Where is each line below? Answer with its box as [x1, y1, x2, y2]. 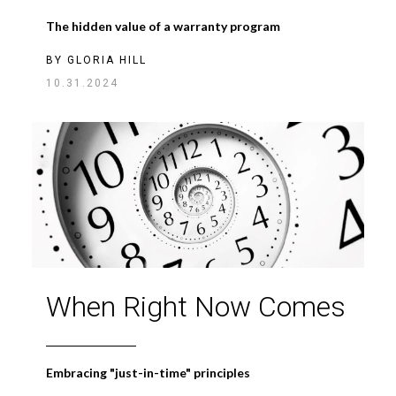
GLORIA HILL [67, 54, 147, 67]
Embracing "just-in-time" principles [46, 364, 250, 380]
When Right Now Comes [46, 289, 346, 324]
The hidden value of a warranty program [46, 19, 280, 34]
